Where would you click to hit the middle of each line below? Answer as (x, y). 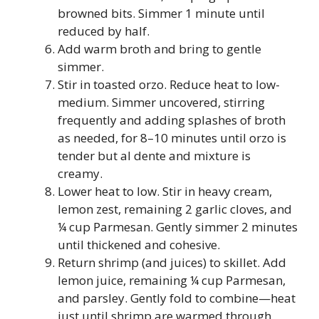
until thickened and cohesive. (139, 245)
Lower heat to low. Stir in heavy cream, (165, 192)
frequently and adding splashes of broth (172, 120)
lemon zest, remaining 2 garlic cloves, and (175, 209)
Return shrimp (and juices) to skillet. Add (172, 263)
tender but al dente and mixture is (154, 156)
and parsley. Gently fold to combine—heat (177, 298)
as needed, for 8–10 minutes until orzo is (172, 138)
